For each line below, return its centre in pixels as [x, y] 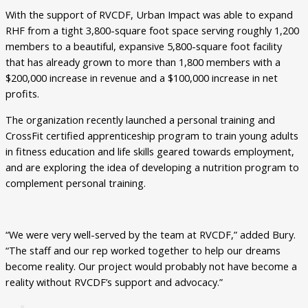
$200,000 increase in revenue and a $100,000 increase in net [142, 78]
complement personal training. [76, 183]
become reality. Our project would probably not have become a [151, 266]
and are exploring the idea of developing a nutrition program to [152, 167]
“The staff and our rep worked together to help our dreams [143, 251]
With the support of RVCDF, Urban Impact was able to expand [149, 15]
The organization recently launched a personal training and [140, 119]
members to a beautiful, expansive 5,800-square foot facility [144, 46]
